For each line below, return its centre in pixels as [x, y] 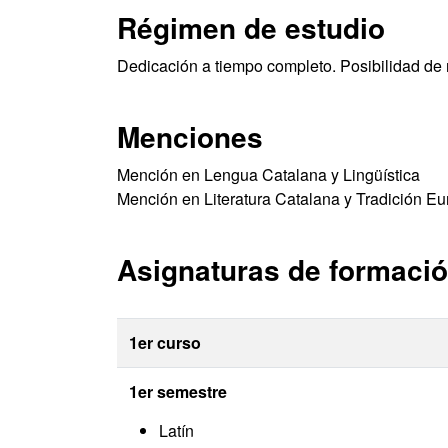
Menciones [190, 136]
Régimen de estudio [251, 27]
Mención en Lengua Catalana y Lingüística [268, 174]
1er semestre [178, 391]
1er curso [165, 342]
